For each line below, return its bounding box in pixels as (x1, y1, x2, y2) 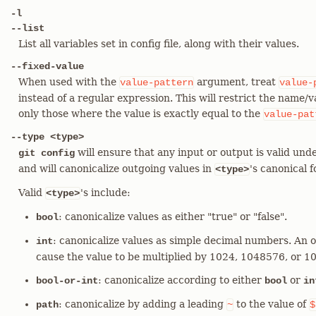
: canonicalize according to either (98, 274, 265, 286)
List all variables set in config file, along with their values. (18, 38, 299, 49)
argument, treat (194, 76, 279, 87)
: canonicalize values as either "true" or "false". (59, 211, 287, 222)
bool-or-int (36, 275, 98, 286)
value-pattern (120, 77, 193, 88)
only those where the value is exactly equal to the (18, 108, 263, 119)
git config (18, 147, 75, 159)
